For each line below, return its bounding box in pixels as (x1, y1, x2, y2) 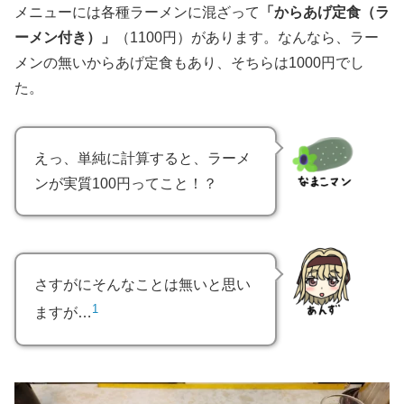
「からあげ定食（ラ (260, 4, 390, 20)
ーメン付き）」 (14, 29, 115, 45)
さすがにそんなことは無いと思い (34, 277, 251, 293)
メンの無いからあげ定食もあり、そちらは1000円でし (14, 54, 364, 70)
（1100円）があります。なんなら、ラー (115, 29, 379, 45)
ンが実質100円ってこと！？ (34, 176, 217, 192)
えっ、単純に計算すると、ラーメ (34, 151, 251, 167)
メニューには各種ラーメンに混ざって (14, 4, 260, 20)
